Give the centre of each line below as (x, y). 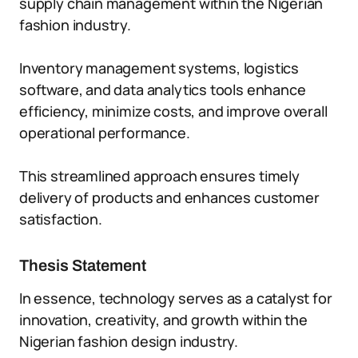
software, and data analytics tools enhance (163, 89)
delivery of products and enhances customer (169, 197)
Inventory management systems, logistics (159, 68)
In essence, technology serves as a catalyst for (176, 298)
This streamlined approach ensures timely (159, 176)
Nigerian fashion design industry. (129, 341)
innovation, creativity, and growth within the (163, 320)
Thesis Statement (83, 265)
